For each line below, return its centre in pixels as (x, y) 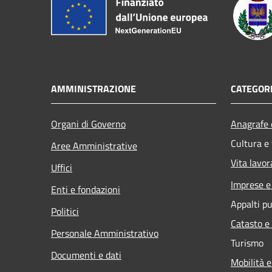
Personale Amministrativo (105, 233)
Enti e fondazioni (86, 189)
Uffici (62, 167)
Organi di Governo (88, 124)
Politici (65, 211)
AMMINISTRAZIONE (93, 88)
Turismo (247, 243)
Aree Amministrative (94, 145)
